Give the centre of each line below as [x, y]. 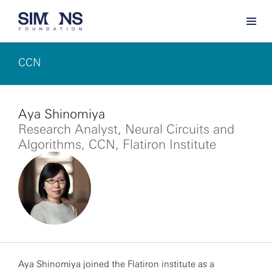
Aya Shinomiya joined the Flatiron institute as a [116, 264]
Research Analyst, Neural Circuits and [126, 129]
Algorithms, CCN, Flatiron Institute [117, 144]
